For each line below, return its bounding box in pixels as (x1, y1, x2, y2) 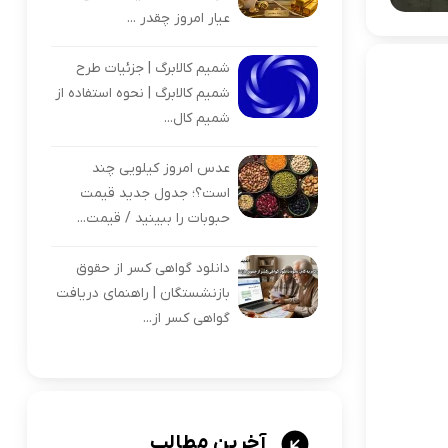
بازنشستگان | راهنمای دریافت (55, 284, 230, 303)
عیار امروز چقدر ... (126, 9, 230, 28)
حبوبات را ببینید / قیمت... (76, 209, 230, 228)
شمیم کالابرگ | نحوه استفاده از (54, 84, 230, 103)
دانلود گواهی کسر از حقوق (75, 259, 230, 278)
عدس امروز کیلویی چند (91, 159, 230, 178)
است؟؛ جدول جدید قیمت (79, 184, 230, 203)
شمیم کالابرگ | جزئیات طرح (75, 59, 230, 78)
